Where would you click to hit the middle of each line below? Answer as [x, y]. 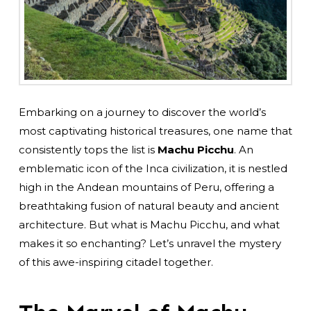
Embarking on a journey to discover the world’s [142, 112]
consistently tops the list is [88, 149]
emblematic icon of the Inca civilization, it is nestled [153, 168]
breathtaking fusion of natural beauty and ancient [149, 205]
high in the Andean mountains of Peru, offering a [146, 187]
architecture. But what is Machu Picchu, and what [149, 224]
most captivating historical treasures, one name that [155, 131]
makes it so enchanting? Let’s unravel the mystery [150, 243]
